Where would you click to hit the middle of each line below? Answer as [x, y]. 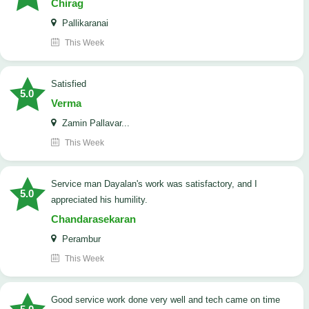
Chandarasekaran [93, 219]
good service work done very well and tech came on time [169, 300]
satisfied [72, 84]
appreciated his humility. [99, 200]
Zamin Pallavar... [94, 123]
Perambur [80, 239]
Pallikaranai [84, 23]
